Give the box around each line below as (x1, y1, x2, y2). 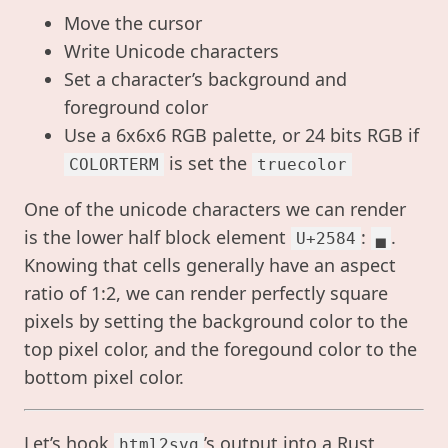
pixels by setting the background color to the (24, 308, 408, 333)
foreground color (64, 94, 208, 119)
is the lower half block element (24, 224, 291, 249)
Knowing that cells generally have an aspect (24, 252, 396, 277)
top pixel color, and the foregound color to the (24, 336, 417, 361)
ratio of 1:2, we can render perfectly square (24, 280, 388, 305)
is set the (164, 150, 252, 175)
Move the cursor (64, 10, 202, 35)
